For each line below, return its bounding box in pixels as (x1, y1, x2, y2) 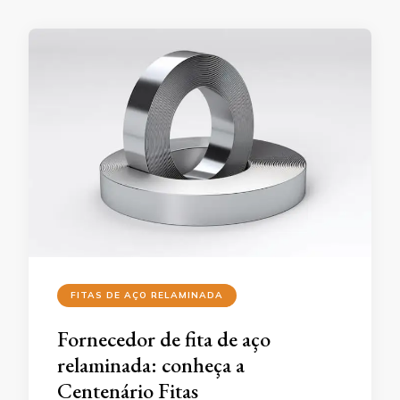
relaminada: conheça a (57, 351, 245, 379)
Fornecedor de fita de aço (57, 325, 271, 354)
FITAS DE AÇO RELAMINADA (71, 289, 223, 302)
